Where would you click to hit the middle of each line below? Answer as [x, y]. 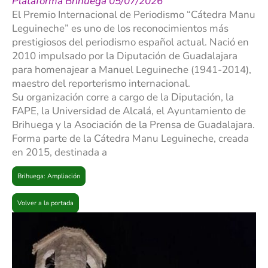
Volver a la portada [45, 203]
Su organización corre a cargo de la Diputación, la [123, 98]
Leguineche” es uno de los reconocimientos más [120, 29]
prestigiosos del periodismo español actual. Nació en [130, 42]
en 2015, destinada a [61, 153]
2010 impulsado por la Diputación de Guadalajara [125, 56]
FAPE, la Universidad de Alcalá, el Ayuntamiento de [129, 111]
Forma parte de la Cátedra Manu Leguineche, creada [130, 139]
